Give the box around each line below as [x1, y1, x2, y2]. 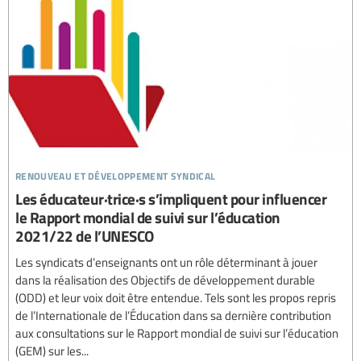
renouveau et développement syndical [15, 164, 216, 185]
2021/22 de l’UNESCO [15, 225, 154, 247]
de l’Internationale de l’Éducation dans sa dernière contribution [15, 307, 331, 324]
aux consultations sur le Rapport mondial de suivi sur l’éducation [15, 325, 338, 342]
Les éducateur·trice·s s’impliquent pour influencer [15, 188, 326, 210]
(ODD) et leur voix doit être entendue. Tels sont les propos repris [15, 289, 336, 306]
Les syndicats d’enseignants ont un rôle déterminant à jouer [15, 254, 317, 271]
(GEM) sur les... [15, 342, 89, 359]
